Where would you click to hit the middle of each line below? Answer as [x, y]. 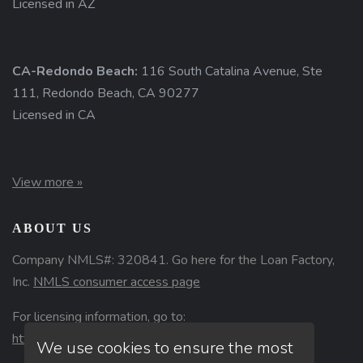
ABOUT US [52, 228]
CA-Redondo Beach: [77, 71]
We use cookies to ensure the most [165, 348]
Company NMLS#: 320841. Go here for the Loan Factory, [173, 260]
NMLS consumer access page [117, 282]
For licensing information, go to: [99, 317]
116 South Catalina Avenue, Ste [232, 71]
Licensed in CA [54, 115]
